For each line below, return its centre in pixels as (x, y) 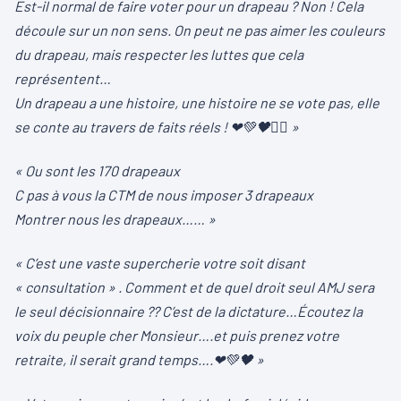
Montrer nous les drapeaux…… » (115, 218)
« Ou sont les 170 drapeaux (97, 170)
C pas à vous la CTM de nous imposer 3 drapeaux (164, 194)
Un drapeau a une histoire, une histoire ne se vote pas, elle (197, 102)
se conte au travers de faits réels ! (122, 126)
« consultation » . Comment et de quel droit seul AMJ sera (194, 286)
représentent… (63, 78)
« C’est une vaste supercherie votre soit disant (160, 262)
